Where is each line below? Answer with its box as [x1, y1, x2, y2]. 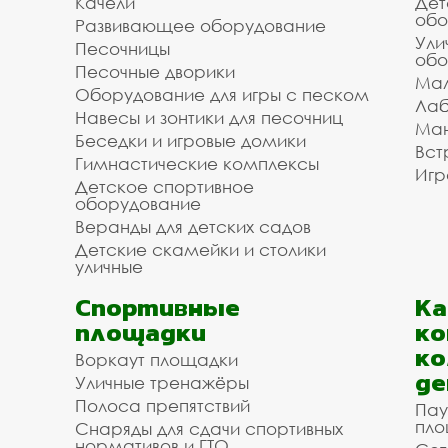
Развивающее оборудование [75, 15, 326, 36]
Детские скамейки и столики [75, 239, 326, 260]
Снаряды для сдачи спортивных [75, 418, 343, 439]
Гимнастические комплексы [75, 153, 319, 174]
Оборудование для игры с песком [75, 84, 369, 105]
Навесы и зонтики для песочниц [75, 107, 343, 128]
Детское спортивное [75, 176, 254, 197]
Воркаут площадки [75, 349, 238, 370]
